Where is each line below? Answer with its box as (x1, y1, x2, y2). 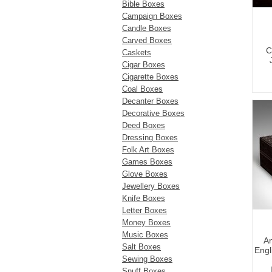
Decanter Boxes (122, 97, 178, 106)
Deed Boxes (122, 121, 165, 130)
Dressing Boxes (122, 133, 178, 142)
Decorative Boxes (122, 109, 185, 118)
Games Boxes (122, 157, 172, 166)
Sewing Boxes (122, 254, 172, 263)
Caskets (122, 48, 151, 57)
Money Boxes (122, 218, 171, 227)
